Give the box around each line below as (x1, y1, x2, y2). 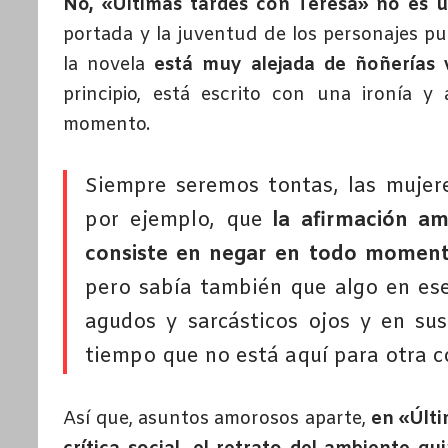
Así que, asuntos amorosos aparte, (63, 406, 371, 431)
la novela (63, 52, 155, 77)
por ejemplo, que (85, 206, 274, 234)
